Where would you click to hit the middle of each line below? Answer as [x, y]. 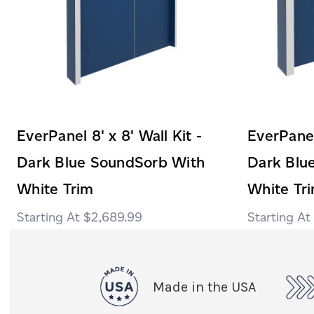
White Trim [55, 189]
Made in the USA [204, 287]
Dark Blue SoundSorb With [111, 162]
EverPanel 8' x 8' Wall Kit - [109, 135]
